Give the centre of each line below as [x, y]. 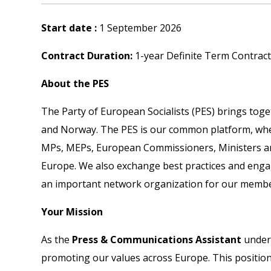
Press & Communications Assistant [157, 239]
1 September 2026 [139, 28]
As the [57, 239]
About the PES [75, 83]
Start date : [69, 28]
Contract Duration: [87, 55]
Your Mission [72, 211]
